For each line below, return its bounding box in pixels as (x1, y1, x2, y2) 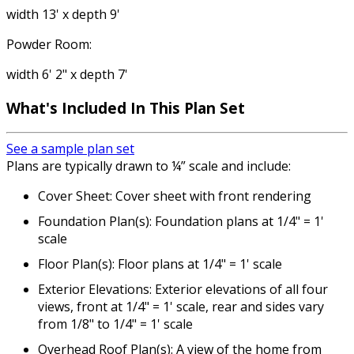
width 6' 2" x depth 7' (6, 66, 128, 83)
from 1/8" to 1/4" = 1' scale (38, 315, 193, 333)
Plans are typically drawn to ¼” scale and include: (6, 157, 291, 175)
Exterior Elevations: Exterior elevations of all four (38, 281, 328, 299)
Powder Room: (6, 36, 92, 53)
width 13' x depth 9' (6, 6, 120, 23)
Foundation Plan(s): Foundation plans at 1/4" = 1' (38, 213, 324, 231)
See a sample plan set (6, 140, 134, 158)
